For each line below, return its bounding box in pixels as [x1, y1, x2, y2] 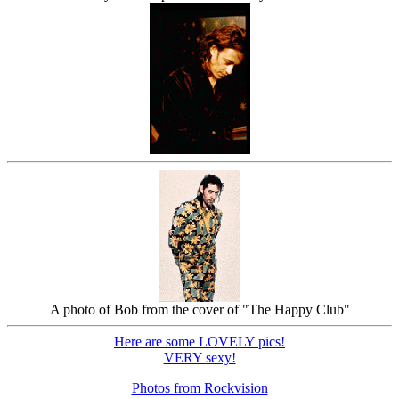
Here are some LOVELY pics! [114, 333, 285, 349]
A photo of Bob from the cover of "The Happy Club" [49, 301, 350, 317]
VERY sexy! [163, 349, 236, 365]
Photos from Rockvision [131, 379, 268, 395]
